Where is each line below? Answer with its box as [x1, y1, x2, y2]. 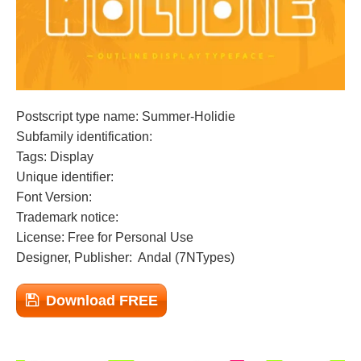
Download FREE [46, 293, 158, 309]
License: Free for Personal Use [16, 230, 193, 244]
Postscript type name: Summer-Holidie [16, 110, 235, 123]
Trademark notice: [16, 210, 118, 224]
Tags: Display [16, 150, 93, 164]
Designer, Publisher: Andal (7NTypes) [16, 251, 234, 264]
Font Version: [16, 190, 92, 204]
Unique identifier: [16, 170, 114, 184]
